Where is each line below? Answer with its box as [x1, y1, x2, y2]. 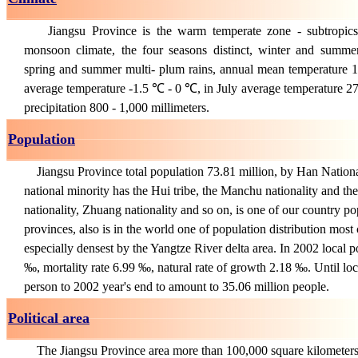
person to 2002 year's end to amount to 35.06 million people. [24, 280, 329, 293]
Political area [8, 310, 89, 326]
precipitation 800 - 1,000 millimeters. [24, 101, 209, 114]
